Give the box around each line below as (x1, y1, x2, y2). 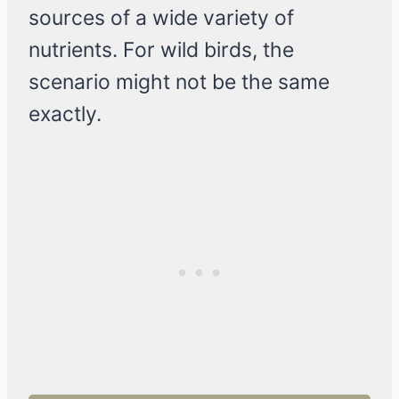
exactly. (28, 102, 102, 127)
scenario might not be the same (28, 69, 330, 95)
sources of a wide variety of (28, 5, 294, 31)
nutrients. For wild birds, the (28, 37, 294, 63)
